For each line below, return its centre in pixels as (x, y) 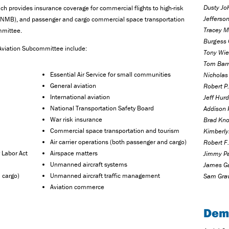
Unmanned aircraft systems (89, 165)
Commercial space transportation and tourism (115, 131)
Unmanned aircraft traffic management (105, 176)
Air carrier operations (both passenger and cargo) (118, 142)
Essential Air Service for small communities (110, 75)
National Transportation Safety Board (102, 108)
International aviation (80, 97)
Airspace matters (74, 153)
